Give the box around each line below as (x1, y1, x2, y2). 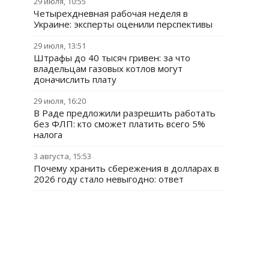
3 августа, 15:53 (34, 151, 91, 162)
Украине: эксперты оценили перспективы (34, 18, 213, 30)
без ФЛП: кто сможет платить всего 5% (34, 118, 205, 130)
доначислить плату (34, 73, 116, 85)
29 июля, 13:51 (34, 40, 86, 51)
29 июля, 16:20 (34, 95, 86, 106)
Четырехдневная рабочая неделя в (34, 7, 188, 19)
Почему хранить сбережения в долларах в (34, 162, 219, 174)
